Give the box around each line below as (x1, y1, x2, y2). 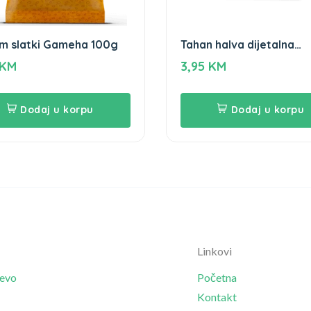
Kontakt (197, 289, 237, 303)
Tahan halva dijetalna (180, 37, 294, 51)
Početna (197, 270, 237, 284)
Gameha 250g (180, 52, 257, 67)
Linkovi (197, 244, 232, 258)
